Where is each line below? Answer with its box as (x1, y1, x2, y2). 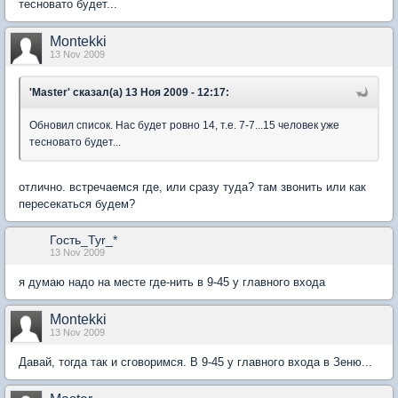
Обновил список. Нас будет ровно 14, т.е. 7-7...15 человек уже (29, 118, 339, 131)
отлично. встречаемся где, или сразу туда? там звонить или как (19, 179, 366, 194)
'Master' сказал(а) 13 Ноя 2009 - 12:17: (29, 85, 229, 99)
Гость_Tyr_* (50, 232, 117, 247)
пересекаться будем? (19, 196, 135, 211)
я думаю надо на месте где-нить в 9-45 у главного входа (19, 275, 325, 289)
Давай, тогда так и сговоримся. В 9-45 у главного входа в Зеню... (19, 354, 372, 369)
